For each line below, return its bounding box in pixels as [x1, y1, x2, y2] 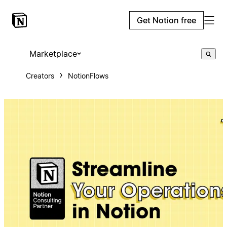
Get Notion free [137, 15, 196, 25]
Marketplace [29, 49, 77, 59]
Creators [25, 71, 54, 80]
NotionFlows [67, 71, 108, 80]
